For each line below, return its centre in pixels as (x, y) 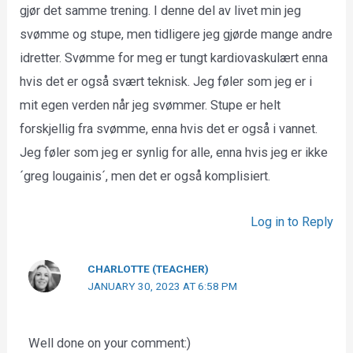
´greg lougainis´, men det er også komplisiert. (145, 176)
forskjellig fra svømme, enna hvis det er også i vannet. (169, 128)
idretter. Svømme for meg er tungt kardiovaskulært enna (174, 58)
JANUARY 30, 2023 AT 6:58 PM (163, 286)
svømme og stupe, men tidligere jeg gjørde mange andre (176, 34)
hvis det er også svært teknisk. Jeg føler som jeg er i (166, 81)
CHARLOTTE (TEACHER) (149, 269)
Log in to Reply (292, 222)
